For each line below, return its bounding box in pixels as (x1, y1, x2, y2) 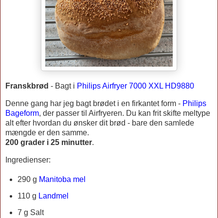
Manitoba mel (38, 175, 86, 184)
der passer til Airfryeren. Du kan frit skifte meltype (41, 109, 210, 117)
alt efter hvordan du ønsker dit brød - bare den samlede (5, 118, 194, 127)
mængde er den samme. (5, 128, 91, 137)
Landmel (38, 192, 69, 200)
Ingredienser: (5, 155, 51, 164)
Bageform (5, 109, 39, 117)
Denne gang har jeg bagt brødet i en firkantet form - (5, 99, 182, 108)
